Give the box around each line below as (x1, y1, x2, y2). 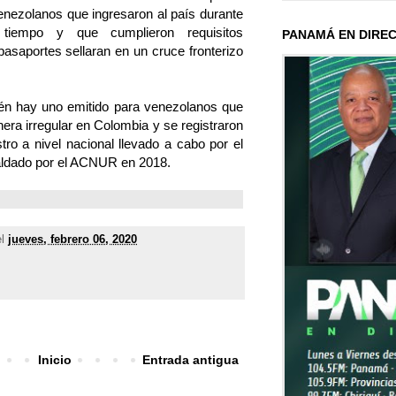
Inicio (37, 353, 72, 368)
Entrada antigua (142, 353, 239, 368)
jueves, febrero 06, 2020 (8, 233, 137, 247)
